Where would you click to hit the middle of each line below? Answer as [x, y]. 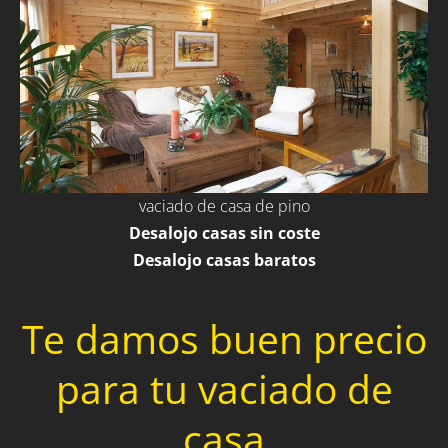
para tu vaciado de [224, 389]
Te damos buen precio [224, 339]
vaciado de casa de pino [224, 206]
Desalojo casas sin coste [224, 233]
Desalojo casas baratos [224, 260]
